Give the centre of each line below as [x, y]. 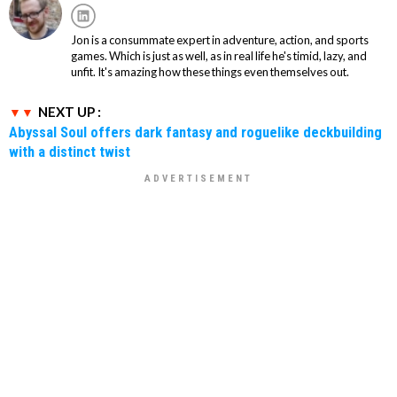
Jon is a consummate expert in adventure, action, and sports [220, 40]
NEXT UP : [70, 112]
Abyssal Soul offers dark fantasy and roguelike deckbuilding [195, 132]
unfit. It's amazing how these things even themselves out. [210, 72]
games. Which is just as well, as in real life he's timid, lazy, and [219, 56]
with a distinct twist [70, 152]
